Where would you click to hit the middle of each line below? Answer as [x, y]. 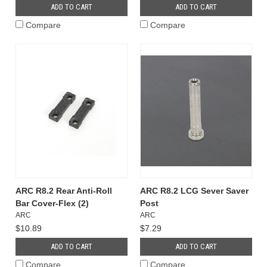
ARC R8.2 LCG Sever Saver [194, 190]
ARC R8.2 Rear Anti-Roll [63, 190]
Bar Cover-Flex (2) [52, 203]
